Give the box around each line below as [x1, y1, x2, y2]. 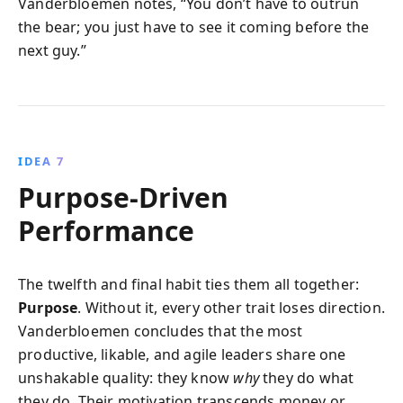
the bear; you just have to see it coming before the [18, 17, 370, 37]
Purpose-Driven [18, 179, 228, 216]
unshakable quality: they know [18, 368, 234, 388]
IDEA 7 [18, 153, 65, 169]
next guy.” [18, 40, 86, 60]
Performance [18, 212, 194, 249]
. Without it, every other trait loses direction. [77, 298, 385, 318]
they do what [258, 368, 354, 388]
